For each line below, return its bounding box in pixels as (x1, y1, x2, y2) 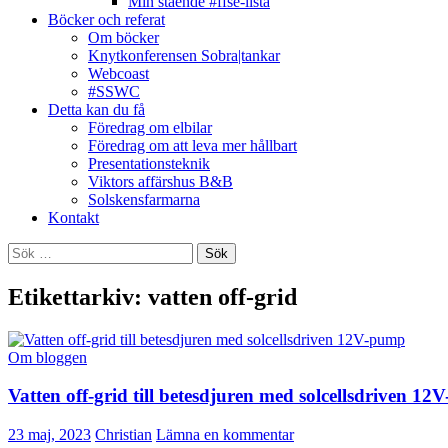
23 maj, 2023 (8, 426, 91, 444)
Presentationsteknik (88, 154, 210, 172)
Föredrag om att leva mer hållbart (88, 136, 297, 154)
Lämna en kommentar (156, 426, 294, 444)
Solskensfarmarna (88, 190, 200, 208)
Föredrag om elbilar (88, 118, 212, 136)
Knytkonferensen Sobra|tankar (88, 46, 280, 64)
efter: (7, 259, 39, 277)
